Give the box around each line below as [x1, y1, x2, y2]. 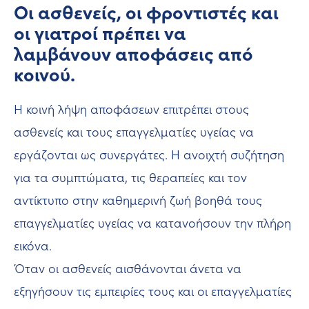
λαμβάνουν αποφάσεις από [14, 40, 253, 66]
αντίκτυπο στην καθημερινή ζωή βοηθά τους [14, 192, 262, 209]
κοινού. [14, 61, 75, 87]
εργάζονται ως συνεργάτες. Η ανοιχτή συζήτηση [14, 146, 284, 163]
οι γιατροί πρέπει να [14, 19, 186, 46]
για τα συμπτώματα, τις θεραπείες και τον [14, 169, 247, 186]
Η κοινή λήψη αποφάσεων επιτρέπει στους [14, 101, 249, 118]
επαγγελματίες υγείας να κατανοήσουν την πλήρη [14, 215, 291, 232]
